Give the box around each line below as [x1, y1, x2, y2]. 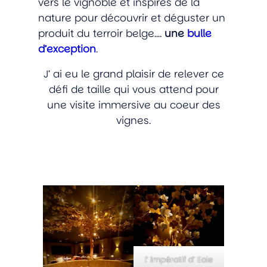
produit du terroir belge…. [38, 26, 164, 41]
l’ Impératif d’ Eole [145, 253, 213, 265]
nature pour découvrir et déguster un [38, 10, 225, 25]
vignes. [116, 113, 151, 128]
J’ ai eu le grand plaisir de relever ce [43, 66, 224, 81]
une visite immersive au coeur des [46, 97, 221, 112]
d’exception [38, 41, 96, 56]
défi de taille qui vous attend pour [48, 82, 219, 97]
